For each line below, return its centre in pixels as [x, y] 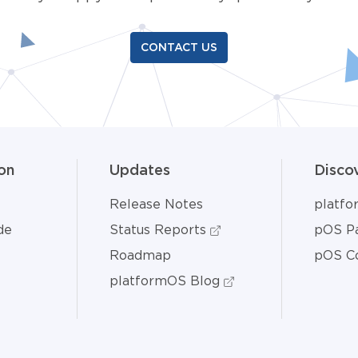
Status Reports [160, 229]
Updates [140, 170]
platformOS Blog [167, 280]
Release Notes [156, 204]
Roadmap [140, 255]
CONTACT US [179, 47]
